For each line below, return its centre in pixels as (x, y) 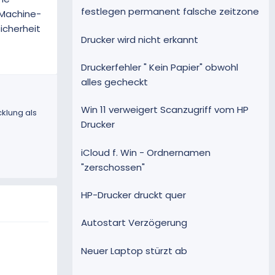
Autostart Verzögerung (134, 223)
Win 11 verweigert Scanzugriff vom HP (165, 110)
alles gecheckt (114, 82)
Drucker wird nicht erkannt (140, 39)
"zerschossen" (113, 167)
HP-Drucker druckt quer (134, 195)
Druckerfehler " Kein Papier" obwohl (160, 68)
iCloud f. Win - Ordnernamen (146, 152)
